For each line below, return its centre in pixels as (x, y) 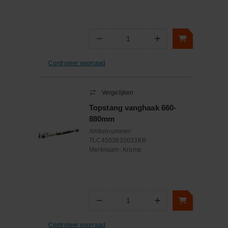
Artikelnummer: (111, 131)
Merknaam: (106, 150)
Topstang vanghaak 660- (133, 108)
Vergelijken (118, 93)
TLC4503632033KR (118, 140)
